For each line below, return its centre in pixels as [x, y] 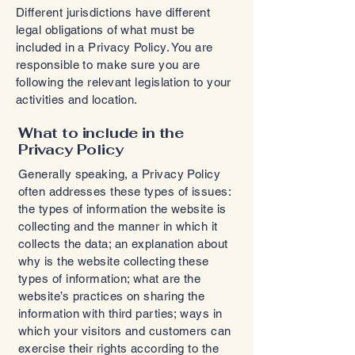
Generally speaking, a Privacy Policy [120, 174]
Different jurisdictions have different [113, 12]
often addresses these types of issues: [125, 191]
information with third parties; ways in [120, 313]
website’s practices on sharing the [112, 296]
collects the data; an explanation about [123, 244]
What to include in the [101, 133]
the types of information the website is [122, 209]
